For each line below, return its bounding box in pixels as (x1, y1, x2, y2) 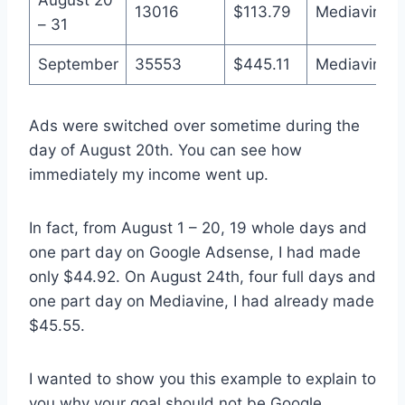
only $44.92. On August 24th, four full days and (29, 267, 376, 286)
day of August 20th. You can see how (29, 140, 302, 159)
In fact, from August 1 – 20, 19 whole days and (29, 218, 367, 237)
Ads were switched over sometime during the (29, 116, 360, 135)
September (37, 54, 118, 73)
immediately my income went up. (29, 165, 268, 184)
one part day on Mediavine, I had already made (29, 291, 374, 310)
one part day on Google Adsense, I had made (29, 242, 361, 261)
